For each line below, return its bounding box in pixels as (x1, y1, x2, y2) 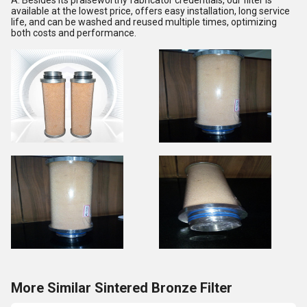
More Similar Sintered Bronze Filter (11, 280, 232, 296)
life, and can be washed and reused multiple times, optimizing (11, 16, 277, 27)
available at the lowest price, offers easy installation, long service (11, 5, 290, 16)
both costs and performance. (11, 27, 136, 38)
